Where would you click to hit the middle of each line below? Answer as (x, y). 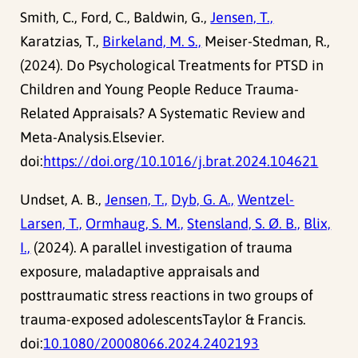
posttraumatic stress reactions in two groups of (167, 296)
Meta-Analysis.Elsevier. (93, 137)
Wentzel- (266, 200)
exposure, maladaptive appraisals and (140, 272)
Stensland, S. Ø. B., (244, 224)
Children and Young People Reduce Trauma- (160, 89)
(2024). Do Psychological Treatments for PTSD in (172, 66)
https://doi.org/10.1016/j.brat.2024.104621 (181, 161)
